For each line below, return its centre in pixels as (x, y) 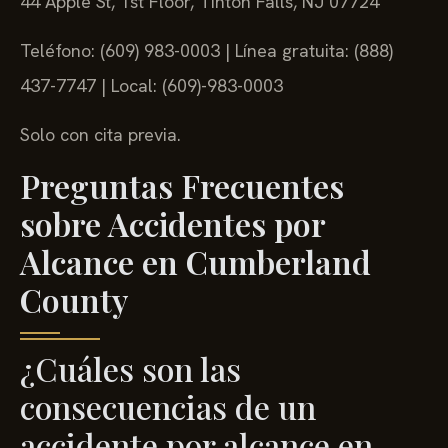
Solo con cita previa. (100, 135)
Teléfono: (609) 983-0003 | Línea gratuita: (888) (206, 50)
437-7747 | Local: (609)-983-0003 (151, 85)
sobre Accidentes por (172, 223)
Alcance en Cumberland (195, 261)
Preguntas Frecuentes (182, 185)
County (74, 299)
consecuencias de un (168, 406)
